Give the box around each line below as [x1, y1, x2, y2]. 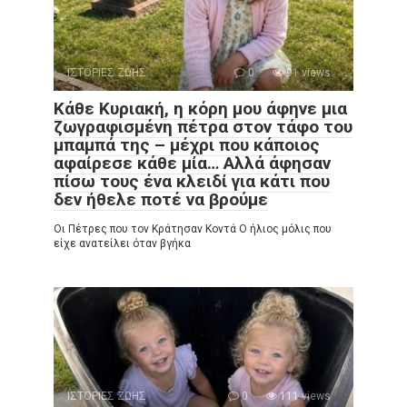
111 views [277, 390, 331, 402]
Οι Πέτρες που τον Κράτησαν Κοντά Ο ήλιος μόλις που [54, 223, 332, 235]
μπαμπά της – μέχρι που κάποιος [54, 134, 320, 155]
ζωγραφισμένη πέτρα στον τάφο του [54, 116, 352, 137]
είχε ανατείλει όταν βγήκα [54, 237, 191, 250]
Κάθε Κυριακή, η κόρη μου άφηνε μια [54, 98, 347, 119]
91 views [283, 66, 331, 79]
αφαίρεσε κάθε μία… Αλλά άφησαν [54, 153, 331, 174]
